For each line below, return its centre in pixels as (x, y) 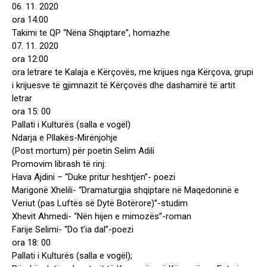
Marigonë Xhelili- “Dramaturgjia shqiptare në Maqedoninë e (125, 190)
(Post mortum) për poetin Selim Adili (83, 151)
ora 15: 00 (31, 112)
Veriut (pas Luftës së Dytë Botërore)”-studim (100, 204)
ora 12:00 (30, 59)
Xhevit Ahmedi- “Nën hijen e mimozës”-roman (102, 217)
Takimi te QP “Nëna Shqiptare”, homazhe (91, 33)
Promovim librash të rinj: (59, 164)
